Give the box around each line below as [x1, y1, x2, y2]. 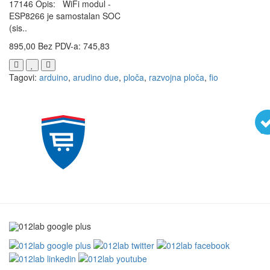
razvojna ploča [149, 71, 204, 84]
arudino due [73, 71, 119, 84]
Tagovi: [9, 71, 39, 84]
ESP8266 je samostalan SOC [9, 10, 121, 22]
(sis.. [9, 22, 27, 34]
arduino [39, 71, 68, 84]
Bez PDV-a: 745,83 [38, 40, 110, 52]
